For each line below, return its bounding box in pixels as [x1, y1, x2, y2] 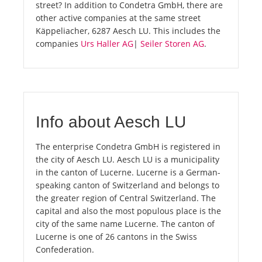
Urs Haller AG [81, 38, 133, 50]
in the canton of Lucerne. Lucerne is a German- [36, 167, 220, 178]
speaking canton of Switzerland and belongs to [36, 180, 219, 191]
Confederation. [36, 244, 94, 256]
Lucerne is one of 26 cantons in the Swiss [36, 231, 197, 243]
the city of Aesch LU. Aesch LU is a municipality [36, 154, 219, 166]
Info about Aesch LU [36, 113, 186, 132]
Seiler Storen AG [140, 38, 204, 50]
